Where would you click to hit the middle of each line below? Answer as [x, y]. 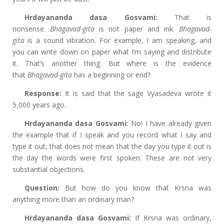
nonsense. [31, 29]
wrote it [198, 93]
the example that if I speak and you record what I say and [112, 135]
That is [184, 17]
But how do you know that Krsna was [135, 188]
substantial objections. [48, 169]
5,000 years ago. [39, 105]
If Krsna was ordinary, [171, 218]
